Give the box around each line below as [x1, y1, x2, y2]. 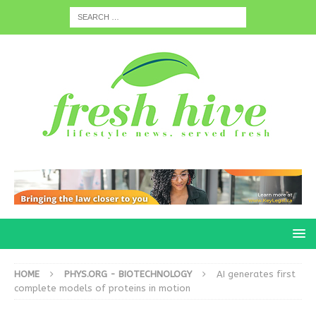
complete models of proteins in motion [14, 283, 190, 294]
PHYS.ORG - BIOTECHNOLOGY [64, 269, 192, 280]
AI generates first [217, 269, 296, 280]
